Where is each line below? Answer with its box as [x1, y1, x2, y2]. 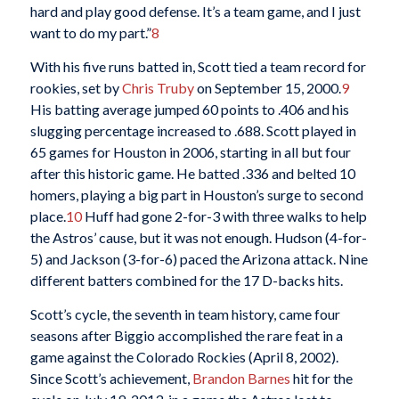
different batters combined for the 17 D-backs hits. [29, 271, 343, 289]
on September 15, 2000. [193, 78, 341, 96]
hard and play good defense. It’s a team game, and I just [29, 3, 361, 20]
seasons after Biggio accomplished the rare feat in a [29, 326, 343, 344]
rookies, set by [29, 78, 122, 96]
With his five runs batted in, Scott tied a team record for [29, 57, 366, 75]
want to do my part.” [29, 24, 151, 42]
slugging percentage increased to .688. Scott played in [29, 121, 356, 139]
